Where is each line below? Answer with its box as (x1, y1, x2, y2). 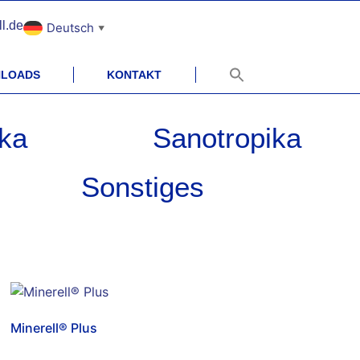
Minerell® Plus (10, 319, 98, 336)
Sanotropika (152, 121, 301, 153)
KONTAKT (107, 67, 162, 81)
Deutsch (46, 19, 94, 35)
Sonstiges (81, 170, 204, 202)
